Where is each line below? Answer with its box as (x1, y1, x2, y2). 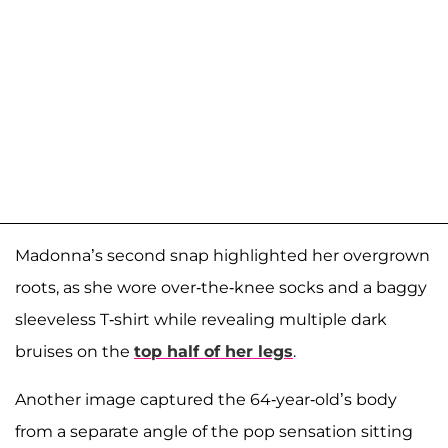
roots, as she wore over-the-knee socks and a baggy (15, 278, 427, 298)
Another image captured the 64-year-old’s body (15, 390, 397, 410)
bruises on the (15, 342, 134, 362)
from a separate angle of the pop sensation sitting (15, 422, 413, 442)
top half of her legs (134, 342, 293, 362)
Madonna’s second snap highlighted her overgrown (15, 246, 430, 266)
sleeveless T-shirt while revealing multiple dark (15, 310, 387, 330)
